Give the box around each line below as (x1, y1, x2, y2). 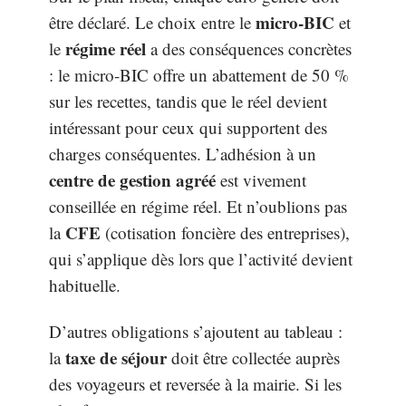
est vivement (216, 168, 306, 191)
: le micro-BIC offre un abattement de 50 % (49, 63, 349, 86)
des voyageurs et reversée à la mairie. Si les (49, 372, 342, 395)
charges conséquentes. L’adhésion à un (49, 141, 316, 165)
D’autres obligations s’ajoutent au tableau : (49, 320, 343, 343)
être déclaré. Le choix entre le (49, 10, 256, 34)
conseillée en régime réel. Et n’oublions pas (49, 194, 347, 217)
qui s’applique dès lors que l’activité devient (49, 246, 353, 270)
